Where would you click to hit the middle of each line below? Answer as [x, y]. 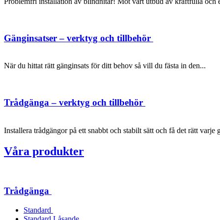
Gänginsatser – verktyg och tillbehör [79, 38]
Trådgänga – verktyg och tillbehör [75, 102]
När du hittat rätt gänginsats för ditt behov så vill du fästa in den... [105, 66]
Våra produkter [44, 151]
